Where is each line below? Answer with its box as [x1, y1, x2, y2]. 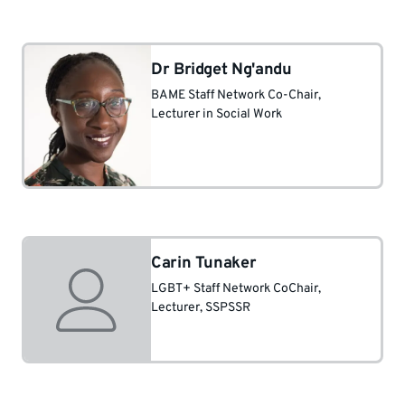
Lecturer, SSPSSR [151, 300, 250, 316]
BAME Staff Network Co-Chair [151, 88, 318, 103]
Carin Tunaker [151, 253, 257, 274]
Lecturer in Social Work [151, 107, 282, 122]
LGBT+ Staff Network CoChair [151, 281, 318, 297]
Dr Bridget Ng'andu [151, 60, 292, 80]
